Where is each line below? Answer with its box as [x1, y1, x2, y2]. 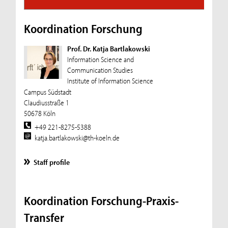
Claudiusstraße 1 [23, 97, 69, 107]
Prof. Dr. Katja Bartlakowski [67, 44, 150, 54]
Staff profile [34, 157, 70, 167]
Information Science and [67, 54, 134, 65]
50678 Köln [23, 108, 55, 118]
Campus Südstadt [23, 87, 71, 97]
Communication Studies [67, 65, 133, 75]
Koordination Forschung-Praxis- [23, 193, 179, 209]
